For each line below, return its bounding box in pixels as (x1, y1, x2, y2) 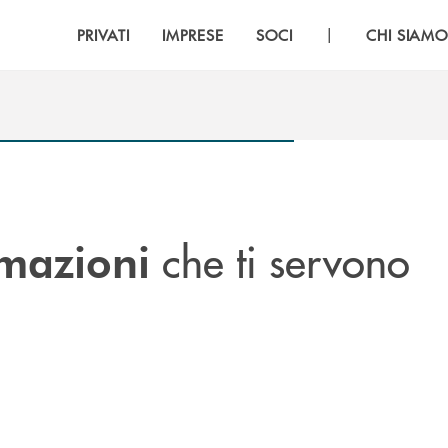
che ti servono (150, 231, 410, 289)
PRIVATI (77, 24, 131, 45)
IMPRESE (162, 24, 224, 45)
